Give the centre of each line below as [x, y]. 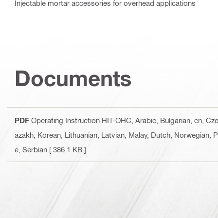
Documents [73, 78]
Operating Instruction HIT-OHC [81, 120]
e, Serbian [31, 150]
